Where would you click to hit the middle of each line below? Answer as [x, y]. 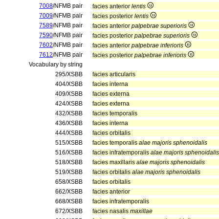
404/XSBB [69, 84]
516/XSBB [69, 153]
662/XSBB [69, 192]
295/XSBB [69, 74]
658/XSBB [69, 182]
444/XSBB [69, 133]
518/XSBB [69, 162]
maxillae [141, 211]
